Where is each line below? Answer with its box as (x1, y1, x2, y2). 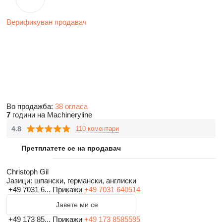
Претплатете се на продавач (21, 144, 121, 152)
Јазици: (6, 176, 32, 185)
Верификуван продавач (6, 18, 87, 26)
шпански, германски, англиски (32, 176, 136, 185)
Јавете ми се (55, 201, 98, 209)
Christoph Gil (6, 167, 49, 176)
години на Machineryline (10, 111, 92, 119)
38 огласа (55, 102, 88, 111)
